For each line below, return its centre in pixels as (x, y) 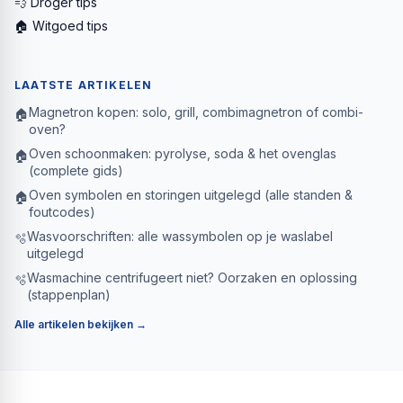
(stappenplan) (69, 294)
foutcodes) (62, 211)
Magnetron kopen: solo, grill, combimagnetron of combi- (196, 112)
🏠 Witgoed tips (61, 25)
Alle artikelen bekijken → (81, 324)
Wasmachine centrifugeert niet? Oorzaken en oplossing (192, 277)
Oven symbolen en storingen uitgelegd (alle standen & (191, 194)
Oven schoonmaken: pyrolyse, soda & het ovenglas (183, 153)
